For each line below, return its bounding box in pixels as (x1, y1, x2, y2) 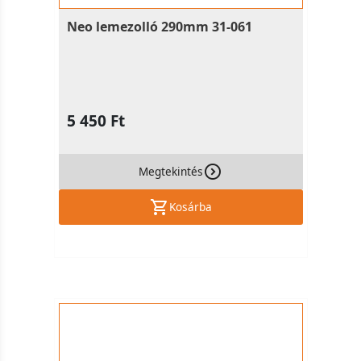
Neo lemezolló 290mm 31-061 (66, 18, 252, 35)
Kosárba (168, 199, 212, 214)
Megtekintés (139, 164, 203, 179)
